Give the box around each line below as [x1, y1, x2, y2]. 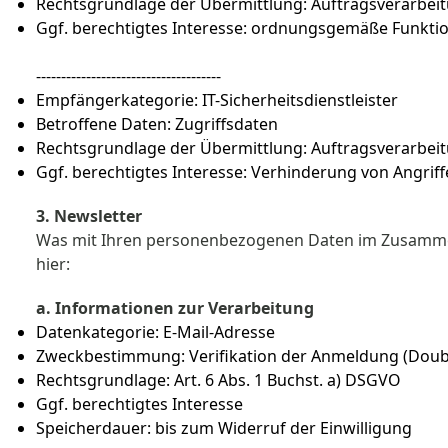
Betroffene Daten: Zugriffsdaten [36, 113, 282, 135]
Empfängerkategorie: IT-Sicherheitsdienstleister [36, 89, 402, 111]
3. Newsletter [36, 205, 142, 227]
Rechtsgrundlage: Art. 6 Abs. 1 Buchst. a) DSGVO [36, 369, 405, 391]
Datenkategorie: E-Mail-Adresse [36, 321, 279, 343]
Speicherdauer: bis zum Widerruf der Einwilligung [36, 417, 416, 439]
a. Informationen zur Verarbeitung [36, 297, 314, 319]
